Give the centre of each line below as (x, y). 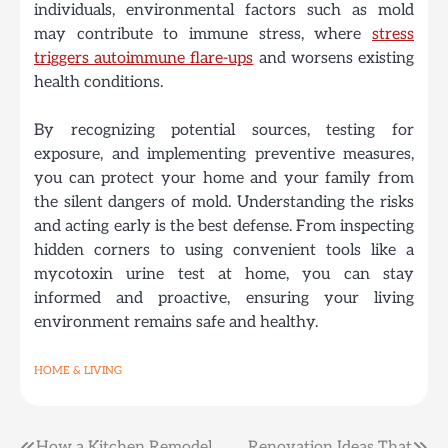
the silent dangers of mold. (135, 202)
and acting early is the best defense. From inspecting (224, 226)
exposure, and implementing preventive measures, (224, 154)
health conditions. (98, 82)
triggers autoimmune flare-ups (144, 58)
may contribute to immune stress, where (203, 34)
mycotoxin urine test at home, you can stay (224, 274)
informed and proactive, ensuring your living (224, 298)
